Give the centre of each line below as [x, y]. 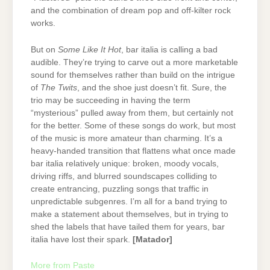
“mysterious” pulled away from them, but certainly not [132, 113]
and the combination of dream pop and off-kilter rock [131, 11]
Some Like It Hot [89, 49]
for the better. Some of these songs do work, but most [133, 125]
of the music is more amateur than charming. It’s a [127, 138]
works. [43, 24]
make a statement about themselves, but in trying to [130, 214]
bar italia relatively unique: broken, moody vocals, [125, 163]
